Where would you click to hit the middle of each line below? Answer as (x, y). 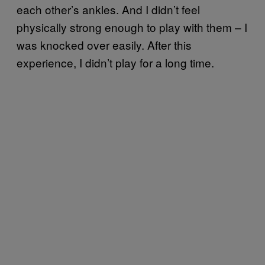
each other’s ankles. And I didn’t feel (108, 9)
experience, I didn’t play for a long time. (115, 63)
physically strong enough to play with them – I (132, 27)
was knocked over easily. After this (104, 45)
